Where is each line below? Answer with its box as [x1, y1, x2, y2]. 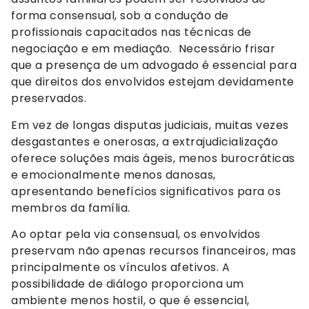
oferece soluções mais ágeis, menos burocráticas [11, 150, 295, 166]
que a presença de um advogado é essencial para [11, 57, 297, 74]
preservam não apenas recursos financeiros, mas [11, 243, 296, 259]
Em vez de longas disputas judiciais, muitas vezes [11, 117, 289, 133]
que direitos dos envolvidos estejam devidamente [11, 74, 295, 90]
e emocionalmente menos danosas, [11, 166, 216, 183]
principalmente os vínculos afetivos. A [11, 259, 230, 276]
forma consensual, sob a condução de [11, 8, 229, 24]
